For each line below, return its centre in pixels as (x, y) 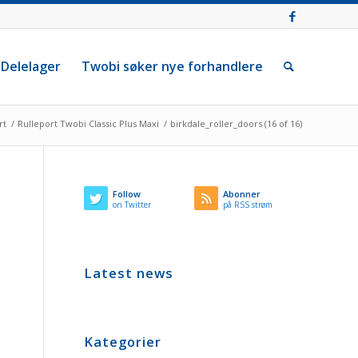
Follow (127, 194)
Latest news (129, 273)
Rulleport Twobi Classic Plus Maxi (88, 123)
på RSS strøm (248, 205)
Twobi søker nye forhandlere (172, 66)
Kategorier (123, 342)
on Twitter (132, 205)
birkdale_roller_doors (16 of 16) (236, 123)
